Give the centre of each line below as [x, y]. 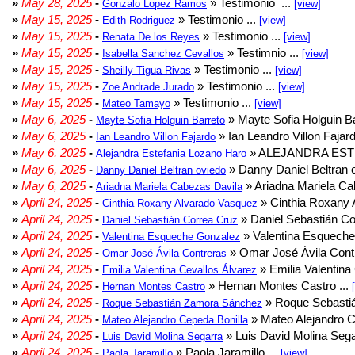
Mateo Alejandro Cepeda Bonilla [175, 320]
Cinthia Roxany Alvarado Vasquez [180, 203]
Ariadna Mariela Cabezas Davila [169, 187]
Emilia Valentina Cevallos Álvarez [179, 270]
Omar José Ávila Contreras [164, 253]
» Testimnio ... [263, 53]
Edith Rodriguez [139, 20]
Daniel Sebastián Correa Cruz [170, 220]
